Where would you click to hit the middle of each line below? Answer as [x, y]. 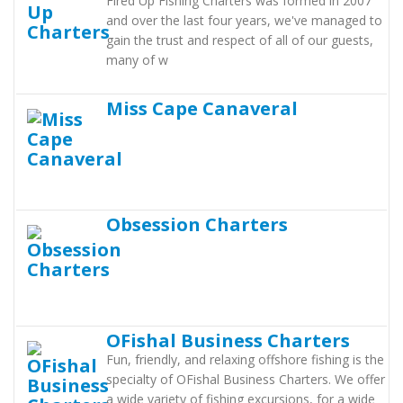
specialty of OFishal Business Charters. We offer [246, 379]
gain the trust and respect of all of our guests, [240, 40]
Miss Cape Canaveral [202, 108]
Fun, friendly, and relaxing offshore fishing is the [245, 359]
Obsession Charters [197, 224]
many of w [137, 60]
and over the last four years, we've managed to [244, 20]
